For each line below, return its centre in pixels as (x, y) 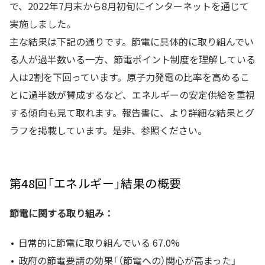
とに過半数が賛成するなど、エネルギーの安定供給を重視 (132, 95)
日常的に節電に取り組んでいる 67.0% (99, 243)
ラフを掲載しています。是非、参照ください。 (108, 130)
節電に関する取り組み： (62, 213)
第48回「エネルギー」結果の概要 (96, 183)
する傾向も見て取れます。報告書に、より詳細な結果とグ (132, 112)
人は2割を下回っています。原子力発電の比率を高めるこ (130, 77)
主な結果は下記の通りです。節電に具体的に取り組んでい (132, 41)
